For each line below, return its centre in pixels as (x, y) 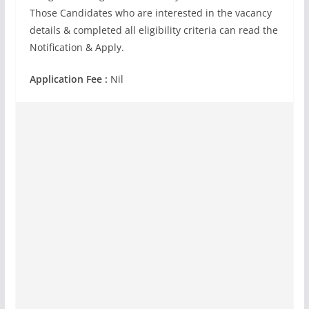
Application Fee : (70, 79)
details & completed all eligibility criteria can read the (153, 30)
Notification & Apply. (77, 47)
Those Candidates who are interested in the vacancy (150, 13)
